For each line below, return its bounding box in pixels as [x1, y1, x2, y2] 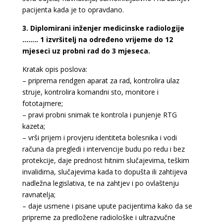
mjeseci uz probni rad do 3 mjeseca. [22, 46, 150, 55]
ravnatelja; [22, 190, 55, 199]
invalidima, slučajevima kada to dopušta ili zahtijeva [22, 167, 187, 176]
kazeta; [22, 121, 45, 131]
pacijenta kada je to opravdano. [22, 5, 124, 14]
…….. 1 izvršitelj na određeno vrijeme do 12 [22, 35, 173, 44]
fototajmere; [22, 99, 63, 108]
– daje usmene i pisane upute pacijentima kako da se [22, 201, 192, 211]
